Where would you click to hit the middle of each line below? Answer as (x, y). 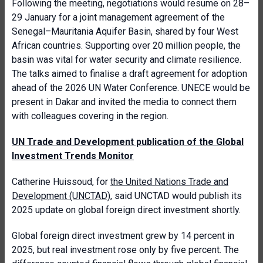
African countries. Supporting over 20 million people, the (126, 45)
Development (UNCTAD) (61, 196)
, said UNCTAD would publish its (176, 196)
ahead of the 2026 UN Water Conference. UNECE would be (131, 88)
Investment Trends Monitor (73, 156)
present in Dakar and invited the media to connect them (124, 102)
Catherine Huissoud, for (61, 182)
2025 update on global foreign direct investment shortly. (126, 210)
